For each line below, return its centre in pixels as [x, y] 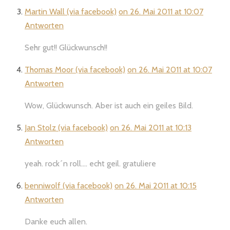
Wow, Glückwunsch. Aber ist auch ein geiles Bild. [109, 105]
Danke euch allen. [56, 221]
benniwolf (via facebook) [69, 185]
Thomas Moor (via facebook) [75, 69]
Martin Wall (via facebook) [71, 11]
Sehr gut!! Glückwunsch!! [66, 47]
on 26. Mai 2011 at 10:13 [151, 127]
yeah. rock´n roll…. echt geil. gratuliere [90, 163]
